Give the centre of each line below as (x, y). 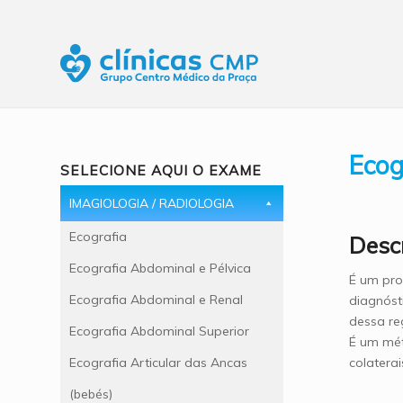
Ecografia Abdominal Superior (159, 331)
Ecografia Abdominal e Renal (156, 300)
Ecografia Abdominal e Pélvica (160, 269)
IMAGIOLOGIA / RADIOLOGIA (152, 204)
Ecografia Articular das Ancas (158, 363)
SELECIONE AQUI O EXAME (161, 171)
